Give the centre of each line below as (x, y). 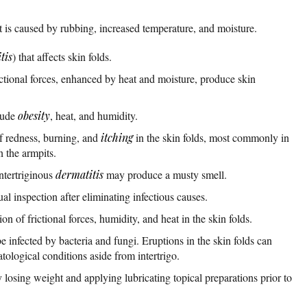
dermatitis (79, 174)
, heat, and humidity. (94, 115)
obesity (34, 115)
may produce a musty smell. (165, 174)
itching (117, 137)
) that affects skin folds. (62, 56)
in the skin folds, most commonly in (211, 137)
